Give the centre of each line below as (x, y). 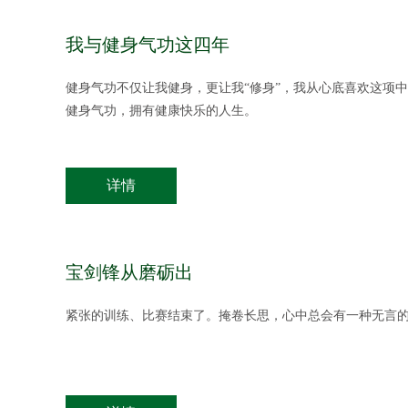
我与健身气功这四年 (148, 45)
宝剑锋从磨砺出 (129, 272)
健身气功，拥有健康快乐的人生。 (161, 111)
